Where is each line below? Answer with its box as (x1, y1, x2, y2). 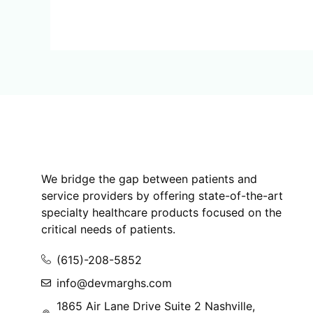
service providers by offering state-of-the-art (41, 189, 283, 203)
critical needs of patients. (41, 222, 175, 237)
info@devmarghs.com (57, 276, 173, 291)
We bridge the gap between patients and (41, 172, 257, 187)
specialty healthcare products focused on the (41, 205, 282, 220)
